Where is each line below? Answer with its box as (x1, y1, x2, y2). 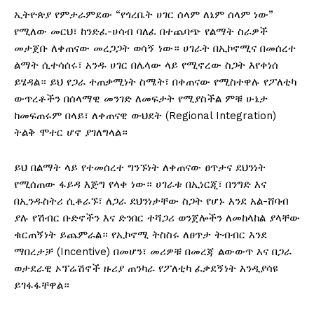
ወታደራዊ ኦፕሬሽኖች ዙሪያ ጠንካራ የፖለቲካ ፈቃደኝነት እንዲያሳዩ (14, 261, 278, 275)
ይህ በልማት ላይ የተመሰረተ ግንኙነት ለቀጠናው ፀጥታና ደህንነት (14, 161, 266, 174)
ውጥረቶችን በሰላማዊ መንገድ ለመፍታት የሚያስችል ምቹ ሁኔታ (14, 92, 268, 105)
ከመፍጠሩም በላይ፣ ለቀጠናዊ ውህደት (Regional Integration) (14, 109, 276, 122)
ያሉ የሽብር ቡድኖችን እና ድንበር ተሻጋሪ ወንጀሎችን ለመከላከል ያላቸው (14, 211, 300, 224)
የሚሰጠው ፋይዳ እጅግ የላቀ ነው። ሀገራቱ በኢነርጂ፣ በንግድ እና (14, 177, 266, 191)
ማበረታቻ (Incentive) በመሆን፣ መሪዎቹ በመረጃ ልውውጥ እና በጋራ (14, 245, 292, 258)
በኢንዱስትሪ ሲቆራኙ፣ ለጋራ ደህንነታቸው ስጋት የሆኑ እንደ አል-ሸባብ (14, 194, 289, 207)
